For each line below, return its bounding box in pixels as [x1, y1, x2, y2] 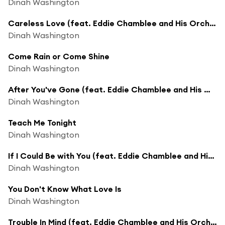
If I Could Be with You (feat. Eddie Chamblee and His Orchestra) [208, 150, 214, 161]
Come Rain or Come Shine [8, 51, 109, 61]
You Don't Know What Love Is [8, 183, 122, 194]
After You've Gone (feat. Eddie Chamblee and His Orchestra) [204, 84, 210, 94]
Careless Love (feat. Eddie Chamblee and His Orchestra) [209, 18, 216, 28]
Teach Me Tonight [8, 117, 76, 128]
